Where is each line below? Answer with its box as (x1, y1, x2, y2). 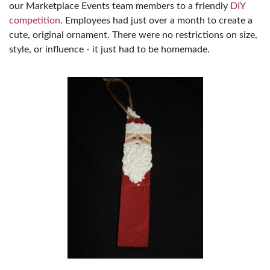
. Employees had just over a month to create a (60, 16, 253, 25)
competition (9, 16, 60, 25)
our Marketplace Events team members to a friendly (9, 1, 230, 11)
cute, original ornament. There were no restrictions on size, (9, 30, 257, 40)
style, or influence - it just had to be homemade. (9, 45, 210, 54)
